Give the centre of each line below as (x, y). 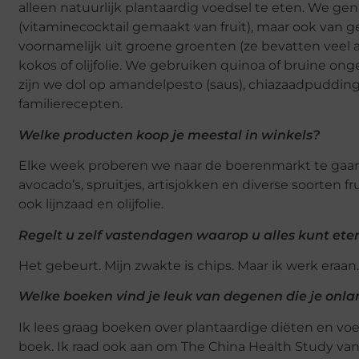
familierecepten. (71, 104)
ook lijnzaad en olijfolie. (91, 204)
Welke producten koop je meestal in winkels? (169, 135)
